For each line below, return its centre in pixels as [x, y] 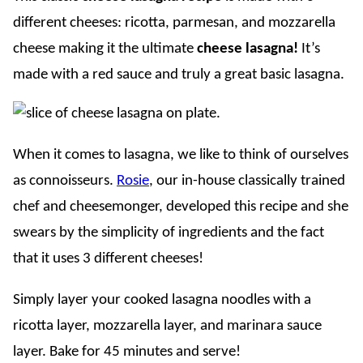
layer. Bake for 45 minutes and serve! [127, 352]
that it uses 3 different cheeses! [108, 259]
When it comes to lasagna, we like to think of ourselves [181, 155]
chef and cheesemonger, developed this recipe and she [181, 207]
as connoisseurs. [65, 181]
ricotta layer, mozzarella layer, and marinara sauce [167, 326]
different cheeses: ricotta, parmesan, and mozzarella [174, 23]
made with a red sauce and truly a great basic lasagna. [179, 75]
